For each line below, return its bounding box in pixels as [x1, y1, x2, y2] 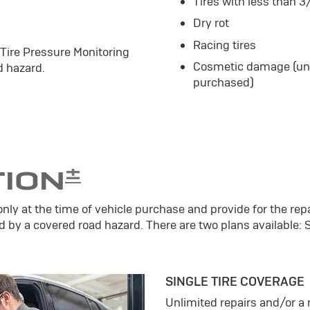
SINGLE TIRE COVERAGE [165, 273, 304, 290]
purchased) [193, 75, 254, 91]
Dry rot [193, 15, 229, 31]
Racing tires [193, 37, 256, 53]
